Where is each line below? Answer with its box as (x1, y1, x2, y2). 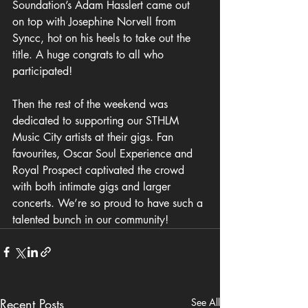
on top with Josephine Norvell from (12, 14, 179, 30)
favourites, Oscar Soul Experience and (12, 146, 196, 162)
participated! (12, 64, 72, 79)
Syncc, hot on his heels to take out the (12, 31, 194, 46)
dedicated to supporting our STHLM (12, 113, 182, 129)
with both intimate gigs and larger (12, 179, 174, 195)
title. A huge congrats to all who (12, 47, 167, 63)
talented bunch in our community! (12, 212, 168, 228)
